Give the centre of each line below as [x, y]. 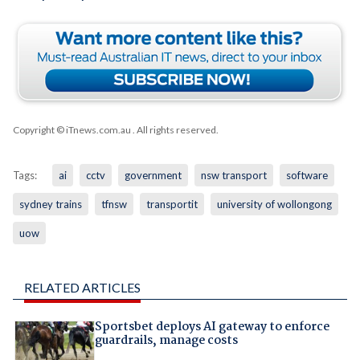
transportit [172, 205]
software [307, 176]
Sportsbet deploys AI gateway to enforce [212, 327]
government [153, 176]
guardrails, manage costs [166, 341]
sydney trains [50, 205]
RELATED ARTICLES [82, 288]
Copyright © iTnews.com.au [72, 130]
